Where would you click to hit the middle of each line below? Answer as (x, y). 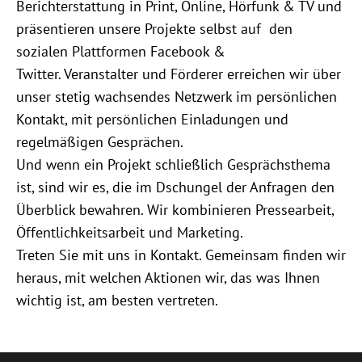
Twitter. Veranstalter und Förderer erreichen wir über (179, 74)
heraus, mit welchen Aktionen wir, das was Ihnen (168, 278)
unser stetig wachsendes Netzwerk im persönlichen (177, 97)
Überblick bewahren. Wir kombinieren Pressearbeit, (175, 210)
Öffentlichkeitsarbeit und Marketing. (130, 232)
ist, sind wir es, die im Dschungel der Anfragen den (175, 187)
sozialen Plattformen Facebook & (121, 51)
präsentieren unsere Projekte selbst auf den (154, 29)
